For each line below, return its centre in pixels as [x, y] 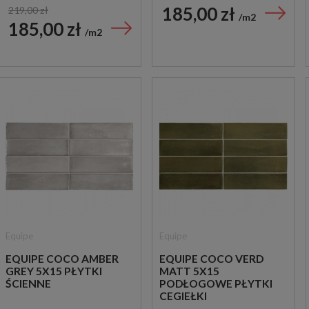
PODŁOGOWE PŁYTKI [216, 284]
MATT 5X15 [189, 271]
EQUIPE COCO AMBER [62, 259]
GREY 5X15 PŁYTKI [54, 271]
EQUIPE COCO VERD [211, 259]
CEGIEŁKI [183, 296]
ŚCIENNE [28, 284]
